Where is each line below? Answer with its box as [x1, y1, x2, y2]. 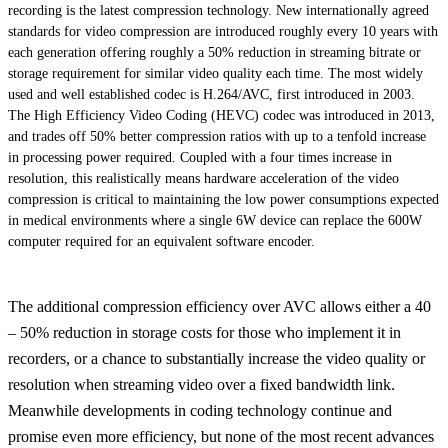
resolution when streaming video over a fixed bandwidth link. [8, 375, 395, 393]
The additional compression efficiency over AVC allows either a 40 [8, 297, 431, 315]
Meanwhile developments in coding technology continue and [8, 401, 392, 419]
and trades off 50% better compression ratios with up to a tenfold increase [8, 128, 426, 144]
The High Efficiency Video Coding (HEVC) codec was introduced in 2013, [8, 107, 435, 123]
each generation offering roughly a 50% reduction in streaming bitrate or [8, 44, 421, 60]
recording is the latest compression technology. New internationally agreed [8, 2, 429, 18]
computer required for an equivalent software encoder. [8, 233, 315, 249]
